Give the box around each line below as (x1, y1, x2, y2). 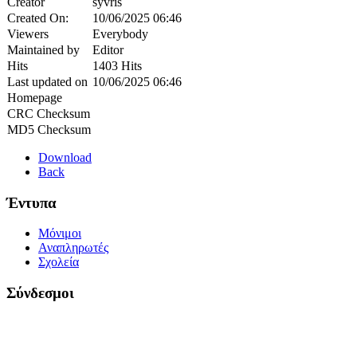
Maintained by (7, 42, 80, 57)
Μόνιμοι (38, 226, 81, 241)
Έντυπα (6, 194, 57, 211)
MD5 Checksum (7, 122, 91, 136)
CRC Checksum (7, 106, 90, 120)
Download (38, 150, 92, 164)
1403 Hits (92, 58, 142, 73)
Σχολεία (38, 255, 79, 269)
